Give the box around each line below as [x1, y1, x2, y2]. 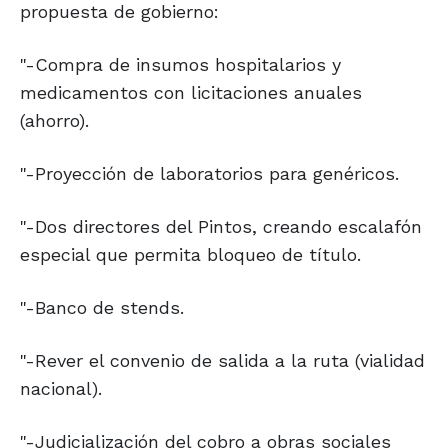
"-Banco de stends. [20, 297, 184, 319]
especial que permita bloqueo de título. [20, 244, 361, 266]
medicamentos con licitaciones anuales [20, 82, 362, 104]
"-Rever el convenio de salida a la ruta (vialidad [20, 350, 425, 372]
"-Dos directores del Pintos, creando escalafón [20, 216, 422, 238]
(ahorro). [20, 110, 89, 132]
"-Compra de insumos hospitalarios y [20, 54, 341, 76]
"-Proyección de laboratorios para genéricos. [20, 163, 399, 185]
